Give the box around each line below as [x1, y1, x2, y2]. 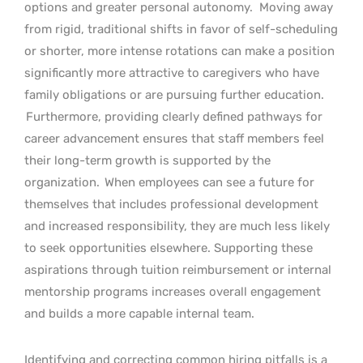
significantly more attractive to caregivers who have [24, 65, 319, 80]
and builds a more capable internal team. [24, 305, 254, 321]
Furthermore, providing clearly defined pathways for [26, 109, 322, 124]
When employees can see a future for [101, 174, 314, 190]
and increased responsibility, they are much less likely [24, 218, 330, 233]
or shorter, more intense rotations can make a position [24, 43, 335, 58]
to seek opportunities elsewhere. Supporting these [24, 240, 313, 255]
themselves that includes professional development [24, 196, 318, 211]
